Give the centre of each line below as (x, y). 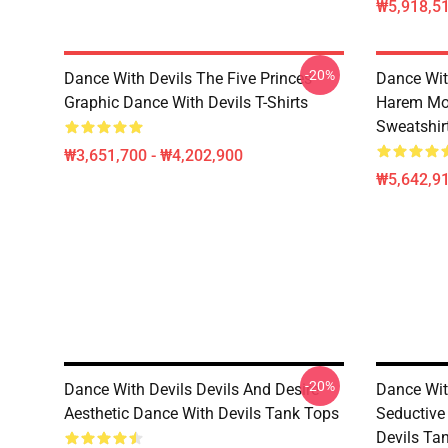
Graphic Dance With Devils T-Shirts (186, 102)
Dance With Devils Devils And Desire (191, 389)
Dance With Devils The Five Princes (188, 78)
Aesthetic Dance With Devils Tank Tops (201, 413)
